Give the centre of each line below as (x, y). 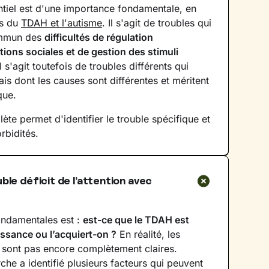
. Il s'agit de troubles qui (157, 23)
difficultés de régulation (99, 37)
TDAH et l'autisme (62, 23)
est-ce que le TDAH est (136, 220)
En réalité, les (148, 234)
